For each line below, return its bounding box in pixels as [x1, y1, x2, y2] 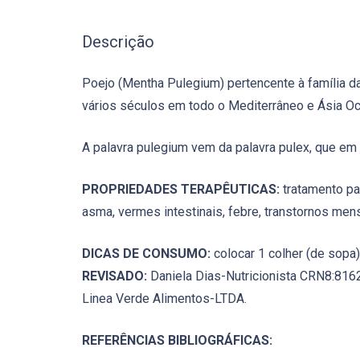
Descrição [82, 31, 154, 51]
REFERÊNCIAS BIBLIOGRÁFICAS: [82, 332, 272, 348]
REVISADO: [82, 268, 147, 284]
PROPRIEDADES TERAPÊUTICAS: [82, 181, 280, 197]
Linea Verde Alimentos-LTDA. [82, 290, 247, 306]
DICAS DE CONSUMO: [82, 245, 211, 261]
